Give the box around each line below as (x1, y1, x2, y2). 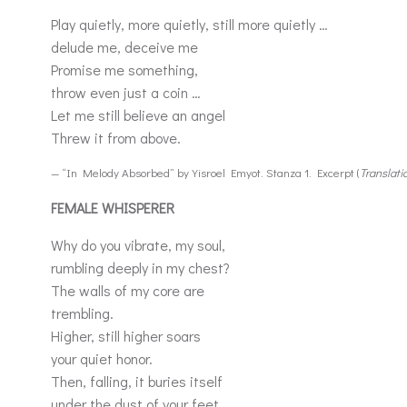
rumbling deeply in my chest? (51, 258, 230, 277)
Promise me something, (51, 60, 198, 79)
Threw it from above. (51, 128, 181, 147)
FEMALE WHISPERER (51, 198, 174, 217)
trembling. (51, 303, 114, 323)
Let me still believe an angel (51, 105, 229, 124)
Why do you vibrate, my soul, (51, 235, 225, 254)
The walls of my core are (51, 281, 204, 300)
